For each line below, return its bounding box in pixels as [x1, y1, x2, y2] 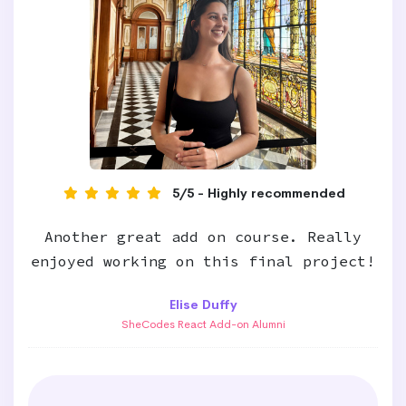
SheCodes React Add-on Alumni [121, 317, 285, 332]
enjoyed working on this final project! [31, 252, 375, 270]
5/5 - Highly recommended [172, 185, 345, 201]
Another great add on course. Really [44, 227, 362, 246]
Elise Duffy [169, 296, 237, 313]
